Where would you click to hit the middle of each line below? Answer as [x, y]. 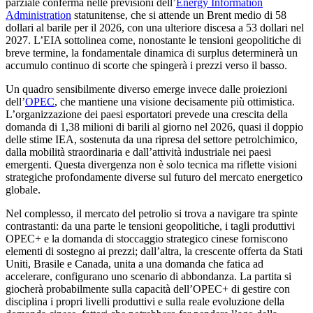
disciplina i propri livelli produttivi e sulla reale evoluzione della [145, 302]
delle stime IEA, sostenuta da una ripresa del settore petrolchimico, [152, 140]
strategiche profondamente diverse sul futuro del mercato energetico [154, 177]
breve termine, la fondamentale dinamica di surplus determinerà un [152, 53]
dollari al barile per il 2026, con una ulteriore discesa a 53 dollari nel [155, 28]
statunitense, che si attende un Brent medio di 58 [179, 15]
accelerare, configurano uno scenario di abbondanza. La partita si [148, 277]
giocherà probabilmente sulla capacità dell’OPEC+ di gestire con [148, 289]
